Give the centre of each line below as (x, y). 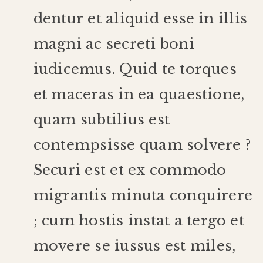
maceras (83, 94)
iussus (138, 245)
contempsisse (84, 144)
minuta (138, 195)
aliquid (132, 18)
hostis (101, 220)
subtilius (112, 119)
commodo (188, 170)
